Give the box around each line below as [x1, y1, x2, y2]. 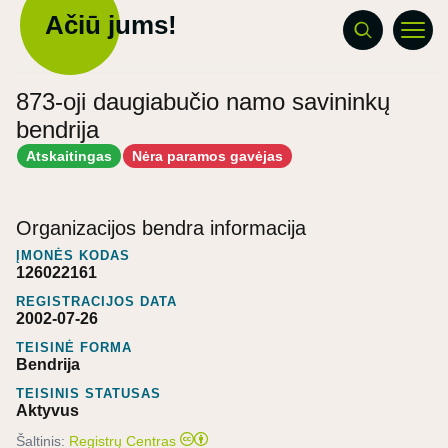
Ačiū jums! [45, 10, 177, 40]
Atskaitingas [26, 147, 113, 164]
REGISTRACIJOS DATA [16, 293, 177, 309]
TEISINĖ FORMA [16, 339, 132, 355]
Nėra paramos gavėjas [132, 147, 284, 164]
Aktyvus [16, 401, 79, 419]
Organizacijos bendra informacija [16, 216, 306, 239]
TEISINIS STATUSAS [16, 385, 161, 401]
